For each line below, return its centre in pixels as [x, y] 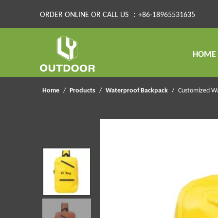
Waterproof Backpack [137, 91]
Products [82, 91]
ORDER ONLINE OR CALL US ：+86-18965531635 [118, 15]
